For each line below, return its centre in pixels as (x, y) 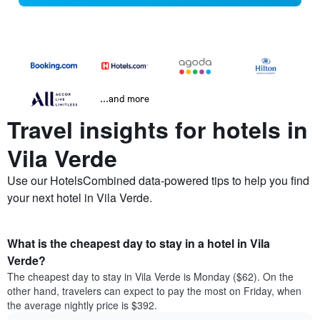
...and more (125, 99)
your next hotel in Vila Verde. (80, 198)
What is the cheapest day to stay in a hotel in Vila (139, 244)
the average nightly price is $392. (82, 305)
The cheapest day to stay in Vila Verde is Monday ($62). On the (150, 277)
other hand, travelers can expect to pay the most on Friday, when (154, 291)
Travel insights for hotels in (157, 130)
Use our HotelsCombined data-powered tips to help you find (158, 181)
